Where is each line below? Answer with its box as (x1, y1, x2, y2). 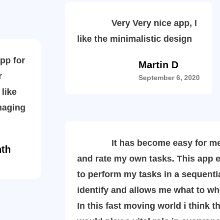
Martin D (138, 59, 178, 70)
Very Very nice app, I (77, 18, 197, 28)
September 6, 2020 (138, 74, 200, 82)
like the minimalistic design (77, 34, 192, 44)
